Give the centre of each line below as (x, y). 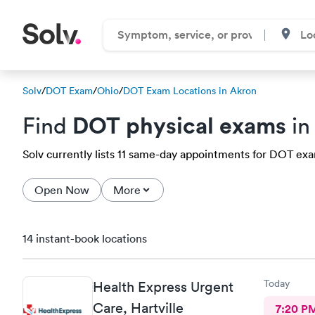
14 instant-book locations (85, 238)
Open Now (62, 190)
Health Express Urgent (163, 287)
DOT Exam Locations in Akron (190, 91)
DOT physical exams (179, 125)
